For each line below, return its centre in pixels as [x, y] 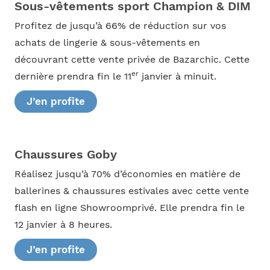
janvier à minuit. [177, 77]
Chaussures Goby [65, 154]
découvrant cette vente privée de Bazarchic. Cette [132, 60]
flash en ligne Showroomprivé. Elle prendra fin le [129, 208]
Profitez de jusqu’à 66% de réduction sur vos [120, 26]
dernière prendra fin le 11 [73, 77]
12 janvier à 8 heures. [63, 224]
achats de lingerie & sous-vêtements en [107, 43]
